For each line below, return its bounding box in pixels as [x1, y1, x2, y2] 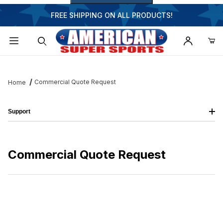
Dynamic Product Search [14, 59, 96, 68]
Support [8, 108, 30, 115]
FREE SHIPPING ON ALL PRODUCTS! [50, 11, 173, 19]
